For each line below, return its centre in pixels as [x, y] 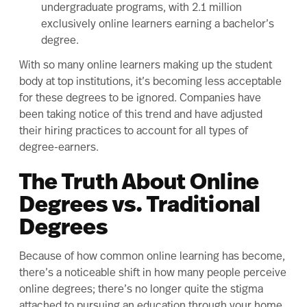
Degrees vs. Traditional [140, 206]
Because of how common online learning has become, [152, 257]
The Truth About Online [139, 184]
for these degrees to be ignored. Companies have [140, 99]
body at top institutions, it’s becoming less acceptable [150, 82]
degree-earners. [59, 148]
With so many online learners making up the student [146, 66]
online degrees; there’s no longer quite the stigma [141, 290]
